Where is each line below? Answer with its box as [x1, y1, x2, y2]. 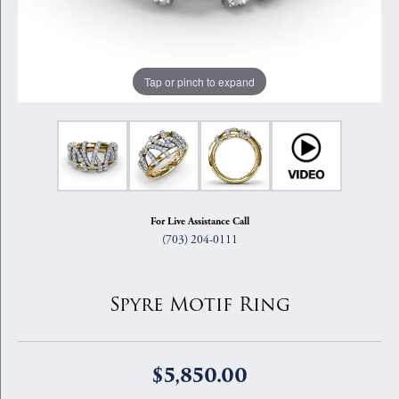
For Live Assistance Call [150, 216, 249, 228]
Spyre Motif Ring [109, 291, 290, 319]
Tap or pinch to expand [144, 73, 255, 89]
